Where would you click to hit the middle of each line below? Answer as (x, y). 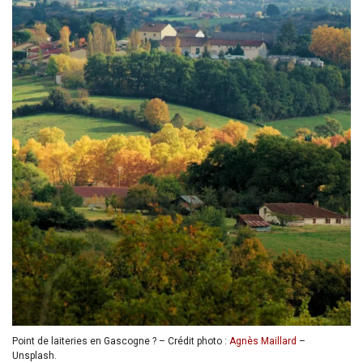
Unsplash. (34, 356)
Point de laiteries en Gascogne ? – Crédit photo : (121, 341)
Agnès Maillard (263, 341)
